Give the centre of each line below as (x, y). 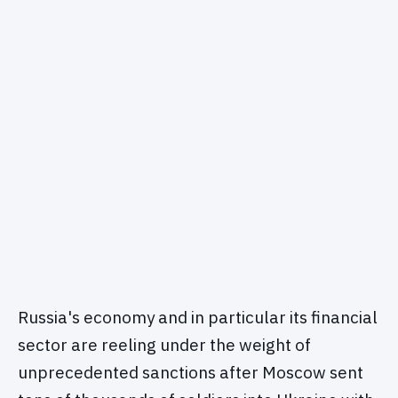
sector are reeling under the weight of (164, 345)
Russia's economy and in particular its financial (198, 318)
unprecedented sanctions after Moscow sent (191, 373)
